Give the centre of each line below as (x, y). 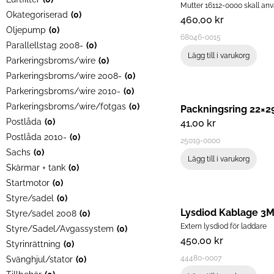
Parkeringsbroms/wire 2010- (63, 91)
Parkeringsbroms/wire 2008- (64, 76)
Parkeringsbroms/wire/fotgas (66, 107)
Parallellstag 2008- (45, 46)
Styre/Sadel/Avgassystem (60, 229)
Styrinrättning (33, 244)
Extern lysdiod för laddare (224, 227)
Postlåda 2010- (36, 137)
